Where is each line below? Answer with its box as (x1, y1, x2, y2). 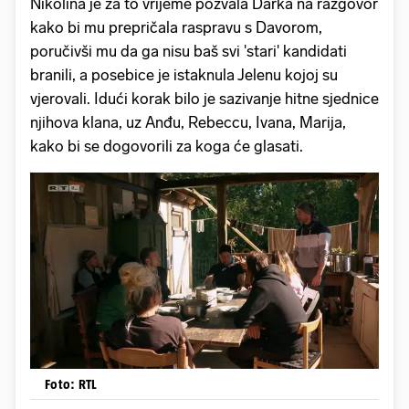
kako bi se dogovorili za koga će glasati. (30, 136, 303, 155)
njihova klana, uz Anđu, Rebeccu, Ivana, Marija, (30, 112, 346, 131)
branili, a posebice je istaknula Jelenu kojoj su (30, 65, 338, 84)
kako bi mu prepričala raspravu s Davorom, (30, 17, 322, 37)
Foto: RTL (45, 375, 98, 392)
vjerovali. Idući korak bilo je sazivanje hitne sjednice (30, 89, 379, 108)
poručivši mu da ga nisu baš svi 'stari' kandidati (30, 41, 347, 60)
